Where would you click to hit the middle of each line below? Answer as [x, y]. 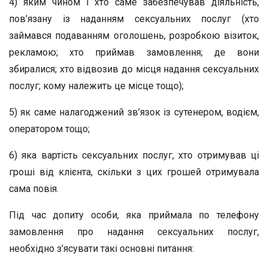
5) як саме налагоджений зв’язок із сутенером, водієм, [134, 112]
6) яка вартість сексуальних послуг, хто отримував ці [134, 155]
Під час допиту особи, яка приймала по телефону [134, 215]
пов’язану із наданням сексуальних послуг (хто [134, 19]
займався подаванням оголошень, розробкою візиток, [134, 36]
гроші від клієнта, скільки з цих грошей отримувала [134, 172]
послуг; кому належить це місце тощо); [96, 86]
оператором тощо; [49, 129]
